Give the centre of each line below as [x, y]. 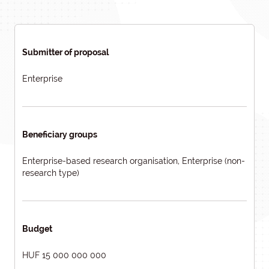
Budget [37, 229]
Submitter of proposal [65, 52]
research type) [51, 173]
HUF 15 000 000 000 [64, 255]
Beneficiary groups [60, 134]
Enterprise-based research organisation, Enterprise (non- [134, 161]
